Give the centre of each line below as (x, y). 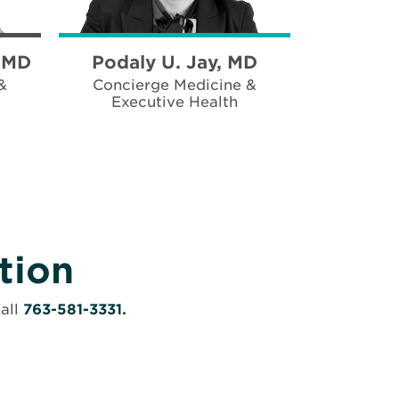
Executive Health (175, 102)
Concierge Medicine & (175, 85)
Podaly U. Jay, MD (175, 62)
